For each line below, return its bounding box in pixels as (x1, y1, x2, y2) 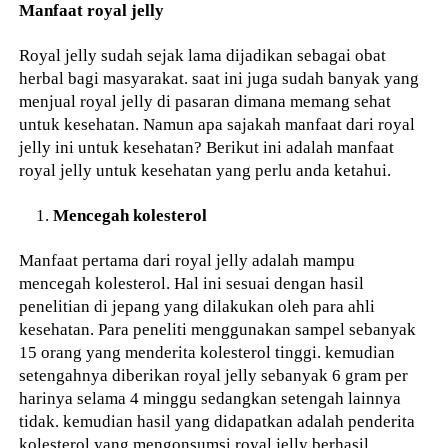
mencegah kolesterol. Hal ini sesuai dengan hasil (19, 273, 365, 294)
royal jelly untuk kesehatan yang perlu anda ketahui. (19, 159, 392, 180)
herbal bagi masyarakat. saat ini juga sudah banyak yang (19, 67, 420, 88)
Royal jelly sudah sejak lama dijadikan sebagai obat (19, 44, 387, 65)
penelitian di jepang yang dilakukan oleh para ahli (19, 296, 376, 317)
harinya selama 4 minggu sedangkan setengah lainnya (19, 388, 402, 409)
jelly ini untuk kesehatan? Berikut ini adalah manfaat (19, 136, 395, 157)
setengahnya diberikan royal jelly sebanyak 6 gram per (19, 365, 409, 386)
